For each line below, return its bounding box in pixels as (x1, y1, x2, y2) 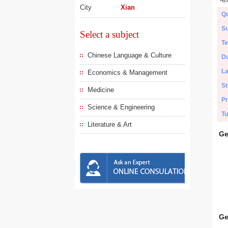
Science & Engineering (88, 103, 155, 111)
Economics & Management (88, 69, 167, 76)
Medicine (88, 86, 114, 94)
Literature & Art (88, 121, 132, 128)
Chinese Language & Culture (88, 51, 172, 59)
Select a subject (80, 29, 139, 40)
